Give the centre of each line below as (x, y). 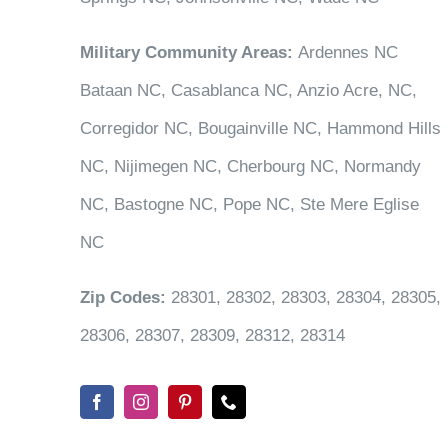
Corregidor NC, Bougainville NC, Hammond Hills (260, 128)
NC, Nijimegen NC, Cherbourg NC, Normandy (250, 166)
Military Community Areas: (186, 52)
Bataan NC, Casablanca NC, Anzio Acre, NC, (248, 90)
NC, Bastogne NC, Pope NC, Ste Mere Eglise (249, 204)
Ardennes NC (345, 52)
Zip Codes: (122, 297)
